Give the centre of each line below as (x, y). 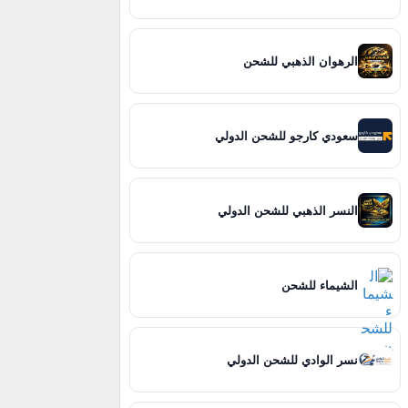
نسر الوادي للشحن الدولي (293, 360)
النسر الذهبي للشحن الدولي (288, 210)
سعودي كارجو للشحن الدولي (287, 136)
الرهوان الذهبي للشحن (301, 61)
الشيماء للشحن (320, 285)
